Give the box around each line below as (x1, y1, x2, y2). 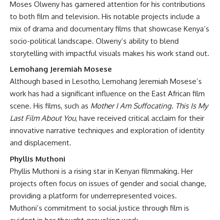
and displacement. (10, 138, 71, 147)
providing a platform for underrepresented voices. (10, 191, 177, 200)
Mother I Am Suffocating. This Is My (90, 101, 208, 110)
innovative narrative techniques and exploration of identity (10, 126, 204, 135)
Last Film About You (10, 113, 76, 123)
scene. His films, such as (10, 101, 90, 110)
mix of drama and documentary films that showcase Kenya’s (10, 24, 209, 33)
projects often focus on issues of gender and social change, (10, 178, 206, 188)
